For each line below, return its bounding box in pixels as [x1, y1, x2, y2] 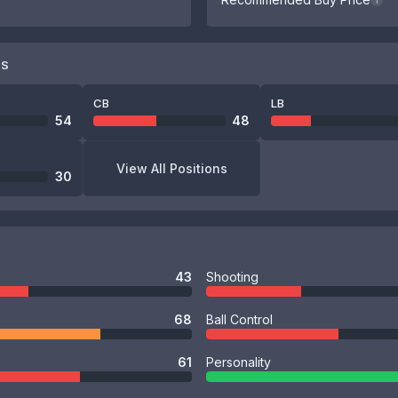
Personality [206, 354, 271, 370]
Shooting [206, 269, 259, 284]
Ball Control [206, 312, 273, 327]
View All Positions [115, 160, 227, 176]
